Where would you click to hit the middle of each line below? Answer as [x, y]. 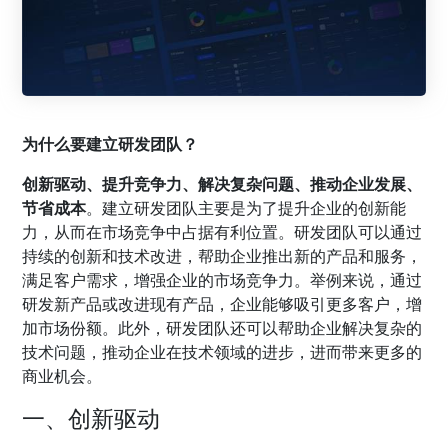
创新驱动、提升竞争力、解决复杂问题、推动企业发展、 [222, 184]
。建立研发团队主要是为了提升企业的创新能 [246, 208]
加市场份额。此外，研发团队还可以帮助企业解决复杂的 [222, 328]
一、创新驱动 [91, 418]
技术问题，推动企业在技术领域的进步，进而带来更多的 [222, 352]
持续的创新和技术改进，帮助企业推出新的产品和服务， [222, 256]
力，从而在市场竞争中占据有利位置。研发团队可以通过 [222, 232]
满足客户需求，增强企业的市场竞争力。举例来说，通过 [222, 280]
